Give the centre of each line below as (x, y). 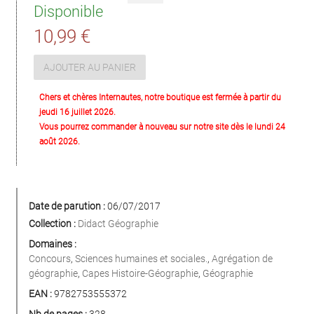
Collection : (52, 224)
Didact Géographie (118, 224)
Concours (50, 259)
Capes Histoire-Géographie (140, 274)
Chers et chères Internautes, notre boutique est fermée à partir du (160, 98)
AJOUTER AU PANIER (90, 67)
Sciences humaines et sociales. (141, 259)
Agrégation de (242, 259)
